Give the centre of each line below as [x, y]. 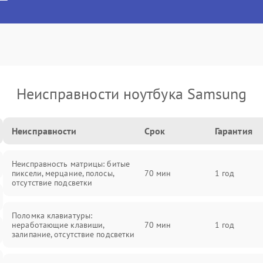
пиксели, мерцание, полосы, [63, 173]
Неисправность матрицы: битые [71, 164]
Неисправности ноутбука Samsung [131, 94]
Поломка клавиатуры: [52, 215]
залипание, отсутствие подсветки [73, 234]
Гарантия [233, 131]
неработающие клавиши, [58, 225]
